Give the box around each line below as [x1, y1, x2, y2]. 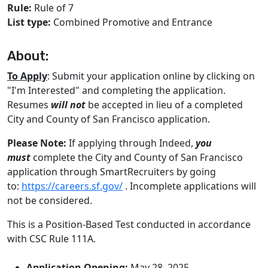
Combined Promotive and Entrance [51, 16, 212, 29]
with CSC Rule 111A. [7, 232, 96, 245]
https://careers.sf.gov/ [22, 179, 123, 193]
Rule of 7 [32, 1, 74, 14]
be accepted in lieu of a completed [86, 98, 243, 111]
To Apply [7, 69, 47, 83]
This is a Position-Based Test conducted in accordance [7, 218, 251, 231]
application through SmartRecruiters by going [7, 165, 216, 178]
